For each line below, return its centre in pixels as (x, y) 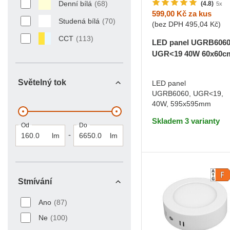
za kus (199, 14)
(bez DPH (169, 24)
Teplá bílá (194, 65)
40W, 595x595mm (181, 104)
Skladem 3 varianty (186, 121)
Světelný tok (42, 83)
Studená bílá (79, 21)
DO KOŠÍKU (204, 96)
